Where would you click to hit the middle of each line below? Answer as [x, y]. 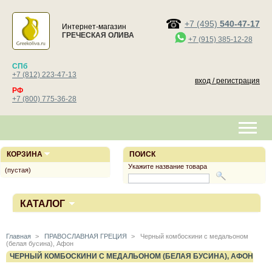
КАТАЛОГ [42, 204]
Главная [19, 236]
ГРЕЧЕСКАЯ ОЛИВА [98, 35]
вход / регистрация [227, 81]
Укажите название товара [168, 166]
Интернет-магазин [96, 27]
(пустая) [18, 170]
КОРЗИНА [25, 154]
